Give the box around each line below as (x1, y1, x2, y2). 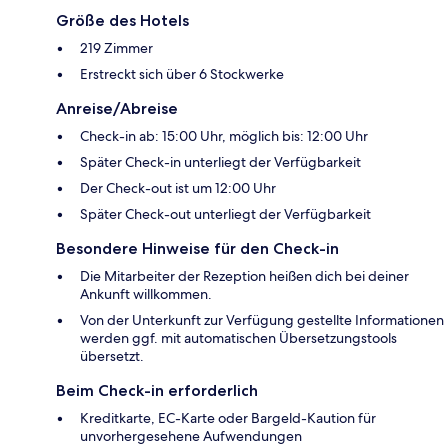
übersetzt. (80, 346, 144, 365)
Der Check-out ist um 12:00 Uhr (80, 178, 276, 197)
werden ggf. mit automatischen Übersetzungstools (80, 328, 397, 347)
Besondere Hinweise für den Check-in (56, 238, 339, 258)
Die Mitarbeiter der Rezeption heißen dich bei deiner (80, 266, 409, 285)
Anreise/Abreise (56, 98, 178, 118)
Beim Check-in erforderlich (56, 380, 258, 400)
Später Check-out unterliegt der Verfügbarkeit (80, 204, 371, 223)
